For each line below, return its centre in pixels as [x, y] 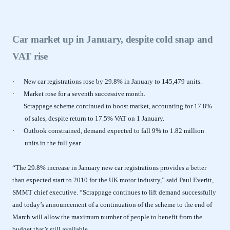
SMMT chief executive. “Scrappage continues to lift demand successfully [114, 192]
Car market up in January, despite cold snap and [113, 39]
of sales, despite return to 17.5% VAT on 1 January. [94, 118]
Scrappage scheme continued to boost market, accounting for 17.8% [118, 106]
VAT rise [30, 56]
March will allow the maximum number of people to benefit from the [107, 217]
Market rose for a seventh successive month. [84, 94]
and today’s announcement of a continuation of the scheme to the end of [112, 205]
